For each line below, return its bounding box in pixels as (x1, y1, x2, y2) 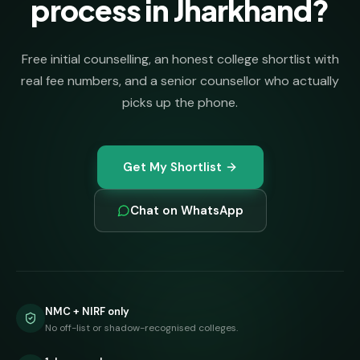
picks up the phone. (122, 93, 238, 111)
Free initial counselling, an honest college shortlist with (21, 50, 339, 67)
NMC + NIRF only (45, 304, 129, 318)
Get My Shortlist (122, 158, 222, 175)
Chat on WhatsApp (129, 202, 243, 219)
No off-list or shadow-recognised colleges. (45, 321, 238, 334)
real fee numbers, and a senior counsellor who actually (21, 72, 339, 89)
